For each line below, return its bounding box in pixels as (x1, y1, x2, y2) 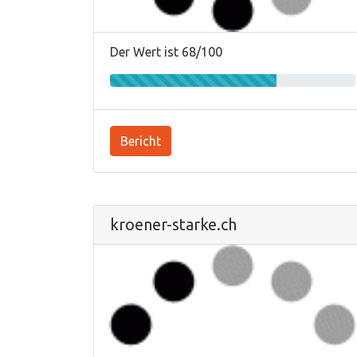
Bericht (120, 134, 161, 148)
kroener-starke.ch (110, 215, 237, 233)
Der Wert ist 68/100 (110, 45, 222, 59)
